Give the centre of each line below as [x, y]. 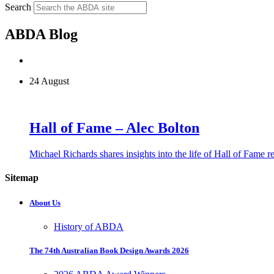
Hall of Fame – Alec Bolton [114, 128]
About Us [45, 202]
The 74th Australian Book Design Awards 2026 [109, 251]
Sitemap [22, 177]
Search [18, 7]
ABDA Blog [41, 34]
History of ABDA [89, 227]
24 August [49, 81]
